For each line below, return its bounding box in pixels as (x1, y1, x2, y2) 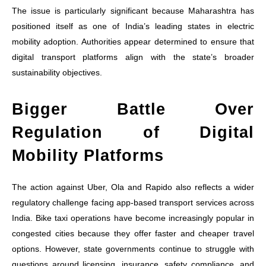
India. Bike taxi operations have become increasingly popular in (12, 213, 254, 223)
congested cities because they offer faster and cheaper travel (12, 228, 254, 238)
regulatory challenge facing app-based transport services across (12, 197, 254, 207)
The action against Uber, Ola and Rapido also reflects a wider (12, 182, 254, 192)
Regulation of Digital (12, 123, 254, 141)
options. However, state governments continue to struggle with (12, 243, 254, 254)
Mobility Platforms (12, 146, 164, 164)
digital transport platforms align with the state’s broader (12, 52, 254, 62)
